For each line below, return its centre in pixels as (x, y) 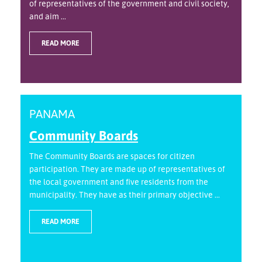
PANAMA (52, 114)
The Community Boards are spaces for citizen (112, 156)
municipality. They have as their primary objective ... (125, 195)
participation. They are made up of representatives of (127, 169)
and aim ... (48, 16)
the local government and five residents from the (119, 182)
